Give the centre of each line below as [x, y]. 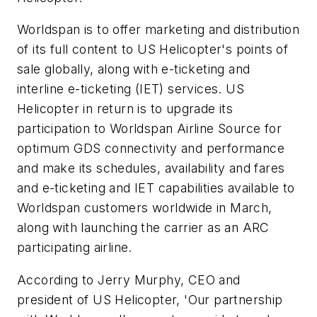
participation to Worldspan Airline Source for [149, 129]
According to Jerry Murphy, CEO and [129, 279]
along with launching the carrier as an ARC [143, 228]
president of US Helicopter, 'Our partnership [150, 299]
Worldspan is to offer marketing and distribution [158, 30]
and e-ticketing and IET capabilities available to [156, 188]
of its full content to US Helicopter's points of [153, 50]
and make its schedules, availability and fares [151, 168]
